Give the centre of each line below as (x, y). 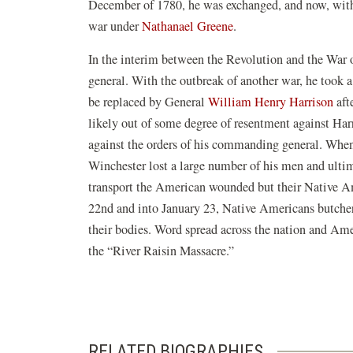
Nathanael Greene (188, 26)
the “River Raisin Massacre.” (161, 251)
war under (115, 26)
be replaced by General (148, 102)
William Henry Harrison (272, 102)
